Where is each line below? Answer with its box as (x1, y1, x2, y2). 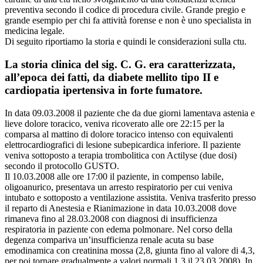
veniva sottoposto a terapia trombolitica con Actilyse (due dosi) (5, 150, 237, 160)
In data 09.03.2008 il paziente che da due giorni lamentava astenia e (5, 107, 255, 118)
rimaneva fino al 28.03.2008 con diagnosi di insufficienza (5, 213, 217, 224)
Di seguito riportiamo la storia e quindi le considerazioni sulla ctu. (5, 36, 247, 47)
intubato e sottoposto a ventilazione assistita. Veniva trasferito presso (5, 192, 256, 203)
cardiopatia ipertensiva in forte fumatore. (5, 83, 203, 96)
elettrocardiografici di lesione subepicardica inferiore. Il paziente (5, 139, 241, 150)
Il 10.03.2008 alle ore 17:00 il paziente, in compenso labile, (5, 171, 224, 181)
